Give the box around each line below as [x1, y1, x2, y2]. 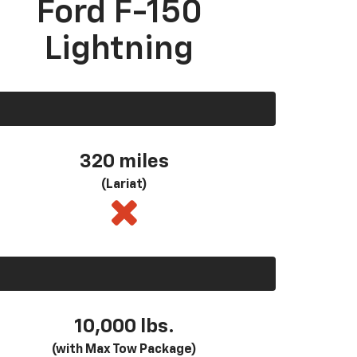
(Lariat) [101, 178, 147, 191]
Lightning [44, 32, 194, 66]
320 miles [80, 151, 169, 171]
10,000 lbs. [74, 316, 175, 336]
